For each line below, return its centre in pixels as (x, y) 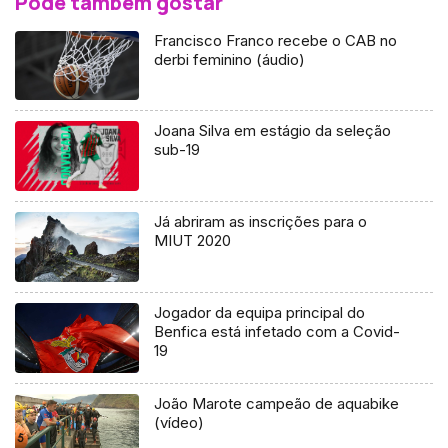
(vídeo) (179, 423)
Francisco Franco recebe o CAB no (276, 40)
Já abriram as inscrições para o (261, 222)
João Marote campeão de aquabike (277, 404)
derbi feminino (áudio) (230, 59)
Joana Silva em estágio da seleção (273, 131)
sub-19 (177, 150)
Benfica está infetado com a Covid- (277, 332)
